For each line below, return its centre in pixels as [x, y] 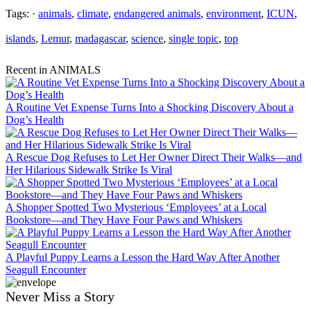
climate [93, 13]
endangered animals [157, 13]
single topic [194, 38]
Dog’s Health [35, 119]
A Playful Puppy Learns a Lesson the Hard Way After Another [143, 257]
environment [234, 13]
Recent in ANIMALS [53, 69]
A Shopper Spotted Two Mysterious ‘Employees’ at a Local [136, 207]
